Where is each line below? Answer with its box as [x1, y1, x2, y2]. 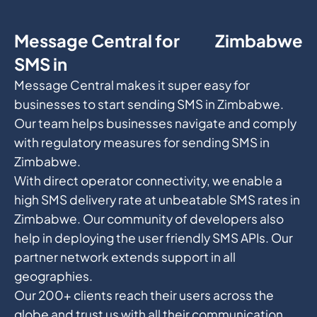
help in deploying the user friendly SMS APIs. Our [13, 229, 293, 246]
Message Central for [13, 29, 180, 51]
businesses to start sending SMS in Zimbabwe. [13, 96, 284, 112]
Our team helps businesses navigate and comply [13, 115, 296, 131]
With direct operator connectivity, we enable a [13, 172, 282, 188]
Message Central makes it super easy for [13, 76, 250, 93]
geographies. [13, 267, 93, 284]
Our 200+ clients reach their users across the [13, 287, 274, 303]
